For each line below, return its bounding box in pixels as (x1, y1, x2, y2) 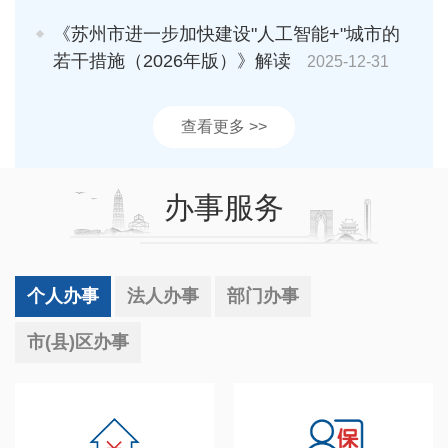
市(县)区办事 (27, 331, 129, 352)
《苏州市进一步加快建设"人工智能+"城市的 (53, 23, 400, 44)
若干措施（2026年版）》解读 (53, 50, 291, 71)
